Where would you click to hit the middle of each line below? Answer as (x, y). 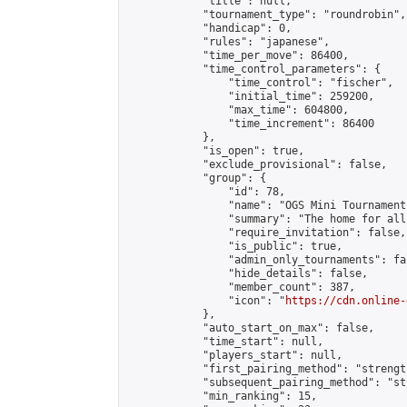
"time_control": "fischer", (260, 83)
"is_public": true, (234, 246)
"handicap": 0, (209, 28)
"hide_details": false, (247, 273)
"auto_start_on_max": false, (250, 328)
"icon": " (206, 301)
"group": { (196, 178)
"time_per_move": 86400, (238, 55)
